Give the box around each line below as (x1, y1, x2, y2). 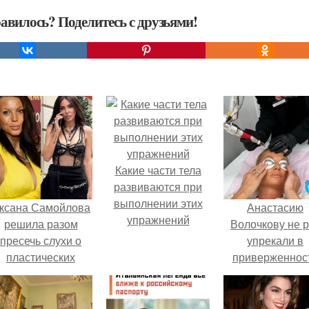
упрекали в (247, 232, 303, 249)
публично (17, 282, 65, 299)
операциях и (8, 266, 73, 282)
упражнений (126, 212, 190, 228)
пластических (6, 249, 75, 266)
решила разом (3, 216, 78, 232)
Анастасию (247, 199, 303, 216)
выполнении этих (113, 195, 203, 212)
